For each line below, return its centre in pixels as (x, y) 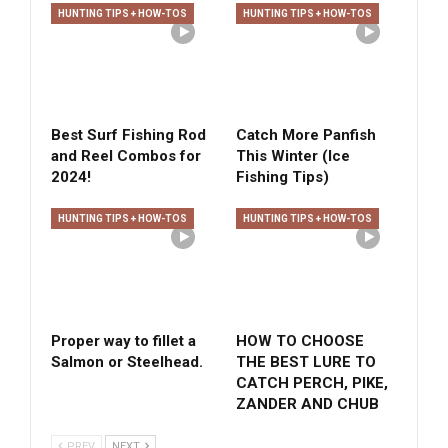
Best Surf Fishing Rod (128, 135)
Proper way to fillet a (123, 341)
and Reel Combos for (126, 156)
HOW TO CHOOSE (300, 341)
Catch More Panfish (306, 135)
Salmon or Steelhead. (127, 362)
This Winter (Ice (293, 156)
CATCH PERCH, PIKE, (312, 383)
